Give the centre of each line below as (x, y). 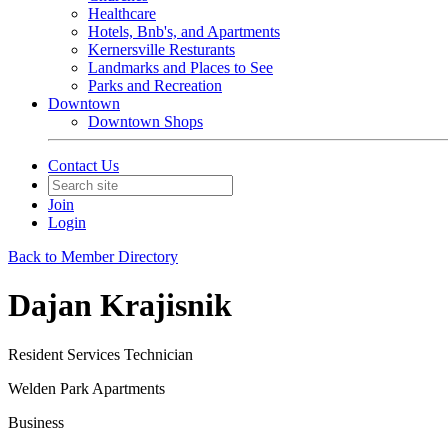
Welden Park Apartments (86, 388)
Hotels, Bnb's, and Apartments (184, 31)
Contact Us (83, 165)
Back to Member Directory (93, 256)
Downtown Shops (145, 121)
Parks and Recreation (155, 85)
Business (36, 422)
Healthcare (122, 13)
